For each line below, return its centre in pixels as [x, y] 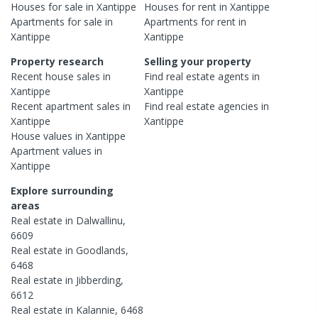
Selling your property [198, 62]
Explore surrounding [62, 191]
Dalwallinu [99, 221]
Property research [57, 62]
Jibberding [98, 280]
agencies [238, 106]
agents [234, 77]
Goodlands [101, 251]
